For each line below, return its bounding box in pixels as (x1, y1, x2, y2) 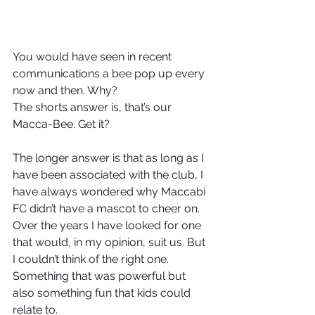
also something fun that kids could (13, 285, 193, 300)
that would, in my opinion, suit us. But (13, 235, 208, 249)
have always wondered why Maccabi (13, 184, 208, 198)
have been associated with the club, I (13, 167, 206, 181)
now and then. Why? (13, 83, 117, 97)
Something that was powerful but (13, 269, 188, 283)
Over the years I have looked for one (13, 218, 204, 232)
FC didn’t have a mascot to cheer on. (13, 201, 202, 215)
